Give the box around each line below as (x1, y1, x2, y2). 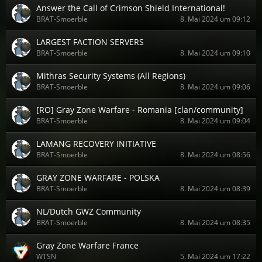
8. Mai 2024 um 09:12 (180, 14, 250, 24)
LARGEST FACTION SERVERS (36, 36, 144, 47)
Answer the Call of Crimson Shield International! (36, 2, 225, 13)
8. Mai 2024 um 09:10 (180, 48, 250, 58)
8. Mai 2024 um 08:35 (180, 218, 250, 227)
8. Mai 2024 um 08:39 (180, 184, 250, 194)
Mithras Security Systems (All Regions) (36, 70, 185, 81)
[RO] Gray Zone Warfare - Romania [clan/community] (36, 104, 243, 115)
